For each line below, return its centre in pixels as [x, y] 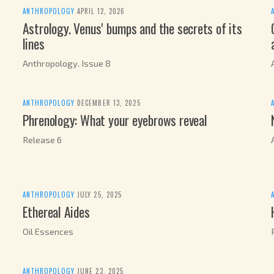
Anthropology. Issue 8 [66, 63]
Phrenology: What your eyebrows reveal [115, 120]
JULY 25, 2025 [99, 195]
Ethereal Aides [56, 211]
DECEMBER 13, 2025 [109, 103]
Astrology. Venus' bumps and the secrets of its [132, 28]
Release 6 [42, 140]
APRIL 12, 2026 [101, 11]
